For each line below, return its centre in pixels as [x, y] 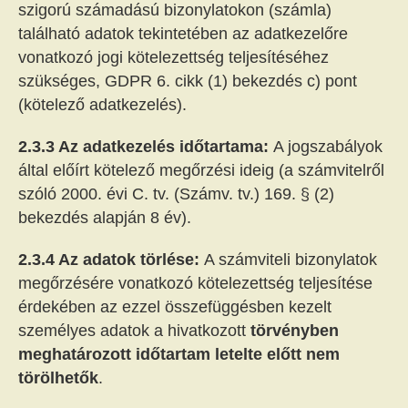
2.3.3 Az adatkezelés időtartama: [146, 147]
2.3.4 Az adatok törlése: [111, 260]
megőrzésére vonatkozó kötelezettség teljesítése [195, 283]
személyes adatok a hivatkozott [134, 331]
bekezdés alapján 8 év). [105, 218]
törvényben [295, 331]
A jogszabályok [328, 147]
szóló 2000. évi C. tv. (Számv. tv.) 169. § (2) [176, 194]
